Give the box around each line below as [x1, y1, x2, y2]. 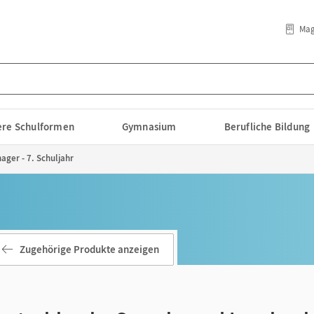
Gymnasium [121, 120, 177, 133]
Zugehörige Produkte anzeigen [20, 243, 159, 256]
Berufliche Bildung [224, 120, 310, 133]
